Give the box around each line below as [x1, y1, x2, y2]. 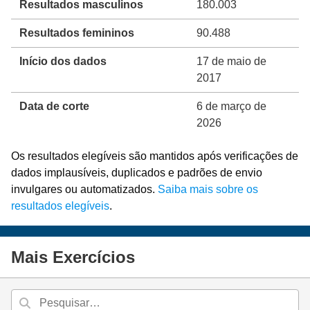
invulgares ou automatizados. [11, 183, 158, 195]
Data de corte [19, 100, 89, 112]
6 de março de [197, 100, 266, 112]
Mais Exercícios [11, 247, 135, 266]
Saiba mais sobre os [158, 183, 258, 195]
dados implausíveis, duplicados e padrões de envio [11, 166, 262, 179]
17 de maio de [197, 55, 266, 67]
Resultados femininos [19, 26, 134, 39]
